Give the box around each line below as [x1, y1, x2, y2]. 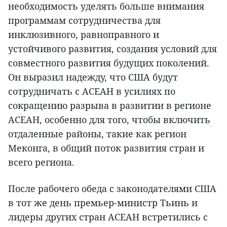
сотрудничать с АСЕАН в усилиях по [8, 85, 175, 97]
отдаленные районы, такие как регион [8, 127, 186, 140]
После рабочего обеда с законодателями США [8, 182, 216, 195]
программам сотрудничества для [8, 14, 161, 26]
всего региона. [8, 156, 74, 168]
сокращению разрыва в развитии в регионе [8, 99, 211, 111]
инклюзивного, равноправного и [8, 28, 159, 41]
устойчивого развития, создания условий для [8, 42, 217, 55]
